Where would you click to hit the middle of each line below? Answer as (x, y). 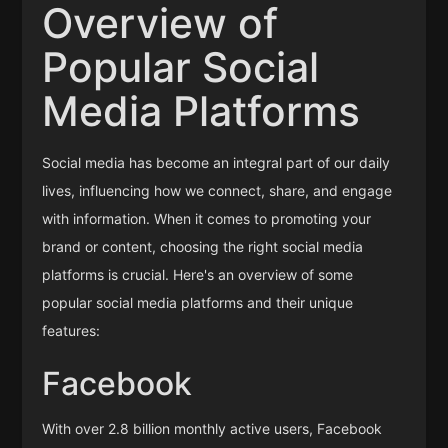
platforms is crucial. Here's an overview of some (198, 274)
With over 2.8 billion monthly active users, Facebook (212, 429)
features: (71, 330)
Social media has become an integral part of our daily (216, 162)
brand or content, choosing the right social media (203, 246)
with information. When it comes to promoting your (207, 218)
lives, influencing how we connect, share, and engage (217, 190)
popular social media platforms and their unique (198, 302)
